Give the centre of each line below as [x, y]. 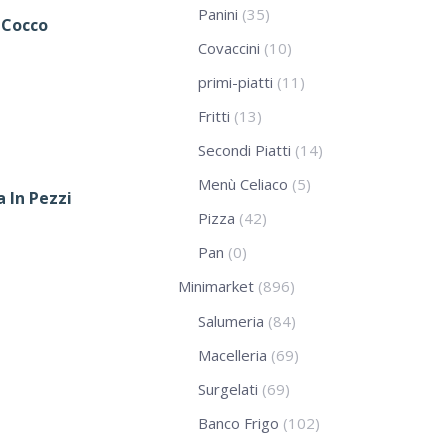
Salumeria [231, 320]
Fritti [214, 115]
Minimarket [216, 285]
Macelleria [232, 354]
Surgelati [228, 388]
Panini [218, 13]
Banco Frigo [238, 422]
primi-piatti [235, 81]
